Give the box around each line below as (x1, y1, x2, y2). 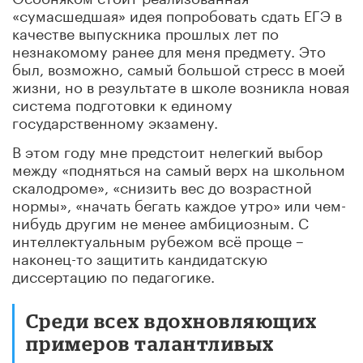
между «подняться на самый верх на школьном (12, 156, 345, 179)
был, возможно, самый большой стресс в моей (12, 55, 345, 79)
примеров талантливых (26, 331, 275, 354)
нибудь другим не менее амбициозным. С (12, 209, 309, 233)
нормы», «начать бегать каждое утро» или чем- (12, 191, 346, 215)
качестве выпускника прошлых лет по (12, 19, 279, 43)
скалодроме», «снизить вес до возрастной (12, 173, 312, 197)
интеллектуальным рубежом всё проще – (12, 227, 304, 250)
